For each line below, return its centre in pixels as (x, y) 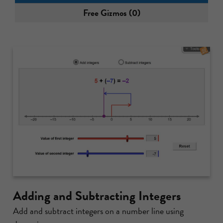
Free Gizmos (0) (111, 13)
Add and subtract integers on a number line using (98, 211)
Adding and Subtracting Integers (97, 196)
